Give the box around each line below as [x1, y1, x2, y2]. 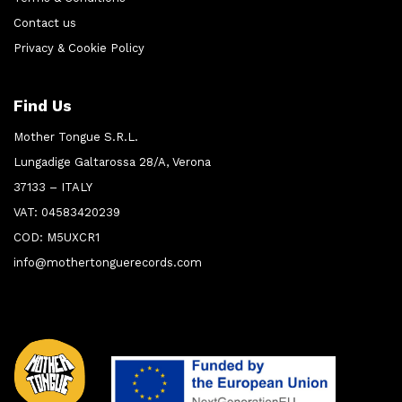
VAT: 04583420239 [13, 205, 120, 220]
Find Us [13, 97, 72, 116]
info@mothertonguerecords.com [13, 256, 202, 270]
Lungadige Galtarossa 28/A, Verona [13, 155, 211, 170]
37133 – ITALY [13, 180, 92, 195]
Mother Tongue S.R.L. [13, 130, 138, 144]
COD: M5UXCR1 [13, 231, 100, 245]
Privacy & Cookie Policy [13, 41, 144, 56]
